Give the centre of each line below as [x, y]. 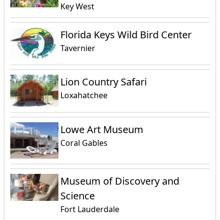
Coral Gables [84, 143]
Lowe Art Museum [102, 130]
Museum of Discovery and [120, 181]
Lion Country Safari [104, 82]
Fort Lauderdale [90, 209]
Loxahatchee [84, 96]
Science [78, 196]
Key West [78, 7]
